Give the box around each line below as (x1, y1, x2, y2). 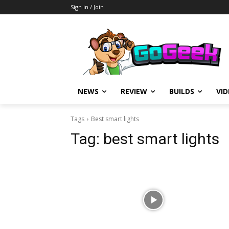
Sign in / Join (71, 3, 104, 11)
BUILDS (169, 86, 194, 96)
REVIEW (121, 86, 147, 96)
